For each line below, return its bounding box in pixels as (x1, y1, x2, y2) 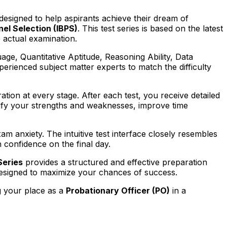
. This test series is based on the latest (78, 23, 223, 33)
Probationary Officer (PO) (66, 185, 170, 196)
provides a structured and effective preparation (23, 157, 207, 167)
